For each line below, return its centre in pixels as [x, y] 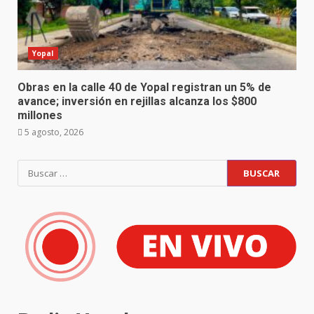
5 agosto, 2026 [53, 132]
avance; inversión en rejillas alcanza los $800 [137, 101]
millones [40, 115]
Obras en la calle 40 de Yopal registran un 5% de [144, 87]
